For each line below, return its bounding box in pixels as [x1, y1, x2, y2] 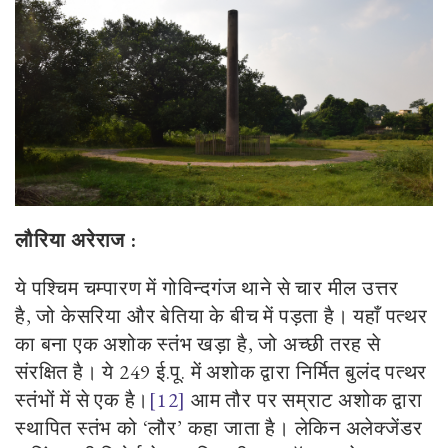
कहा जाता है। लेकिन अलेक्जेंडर [187, 414, 423, 441]
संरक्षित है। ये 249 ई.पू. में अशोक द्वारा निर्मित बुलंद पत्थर [15, 358, 428, 385]
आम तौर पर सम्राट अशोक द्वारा [186, 386, 423, 413]
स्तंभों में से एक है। [15, 386, 150, 413]
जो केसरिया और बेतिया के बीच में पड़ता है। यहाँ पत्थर [36, 302, 428, 329]
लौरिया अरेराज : [15, 226, 137, 253]
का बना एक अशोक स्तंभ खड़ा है [15, 330, 248, 357]
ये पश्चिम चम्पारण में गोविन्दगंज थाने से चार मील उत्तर [15, 274, 399, 301]
